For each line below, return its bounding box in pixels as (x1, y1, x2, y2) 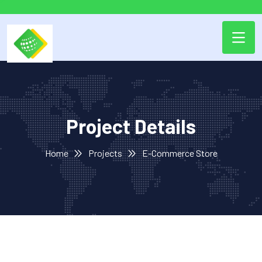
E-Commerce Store (142, 147, 218, 158)
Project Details (66, 113, 196, 138)
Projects (88, 147, 122, 158)
